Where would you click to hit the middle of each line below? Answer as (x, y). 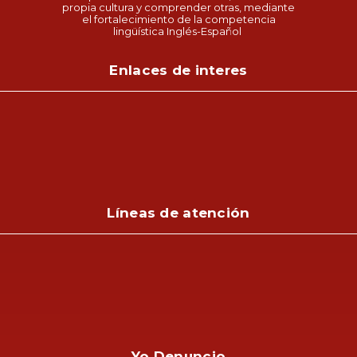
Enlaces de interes (178, 70)
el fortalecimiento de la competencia (178, 19)
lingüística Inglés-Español (178, 31)
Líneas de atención (178, 213)
